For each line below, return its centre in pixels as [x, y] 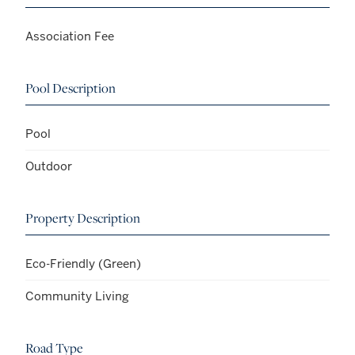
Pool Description [71, 88]
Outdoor [49, 166]
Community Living [77, 296]
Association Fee [70, 36]
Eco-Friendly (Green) [83, 264]
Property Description [83, 218]
